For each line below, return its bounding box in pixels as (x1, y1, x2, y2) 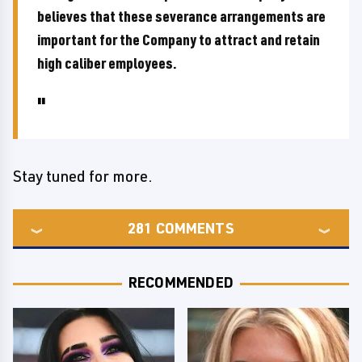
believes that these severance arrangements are (37, 6, 326, 26)
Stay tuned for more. (13, 166, 153, 186)
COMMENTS (155, 219, 234, 237)
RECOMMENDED (128, 273, 234, 291)
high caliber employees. (37, 53, 177, 73)
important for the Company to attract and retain (37, 30, 320, 49)
